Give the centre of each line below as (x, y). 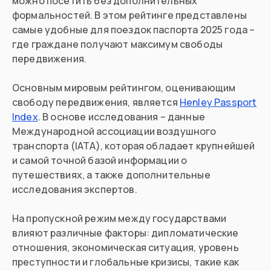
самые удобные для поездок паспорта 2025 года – (134, 30)
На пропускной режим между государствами (119, 219)
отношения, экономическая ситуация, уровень (126, 248)
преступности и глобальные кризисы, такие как (126, 262)
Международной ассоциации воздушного (114, 132)
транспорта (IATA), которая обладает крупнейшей (134, 146)
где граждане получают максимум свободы (118, 44)
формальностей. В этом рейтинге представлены (129, 15)
